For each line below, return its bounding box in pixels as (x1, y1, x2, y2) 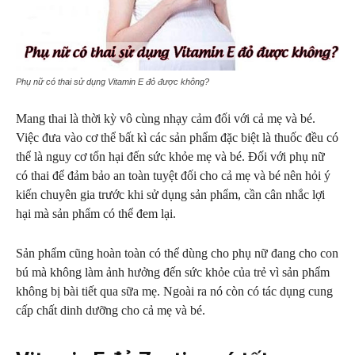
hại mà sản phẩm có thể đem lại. (16, 207, 176, 220)
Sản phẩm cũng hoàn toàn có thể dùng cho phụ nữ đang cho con (16, 246, 338, 260)
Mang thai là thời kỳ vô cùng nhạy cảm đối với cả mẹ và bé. (16, 112, 315, 125)
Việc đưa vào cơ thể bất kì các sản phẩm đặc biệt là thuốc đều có (16, 131, 338, 144)
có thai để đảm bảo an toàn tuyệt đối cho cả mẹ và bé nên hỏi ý (16, 169, 330, 182)
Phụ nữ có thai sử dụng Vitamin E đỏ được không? (16, 77, 209, 86)
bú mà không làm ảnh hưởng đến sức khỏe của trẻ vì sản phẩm (16, 265, 330, 279)
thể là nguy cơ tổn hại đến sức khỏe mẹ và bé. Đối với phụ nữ (16, 150, 325, 163)
